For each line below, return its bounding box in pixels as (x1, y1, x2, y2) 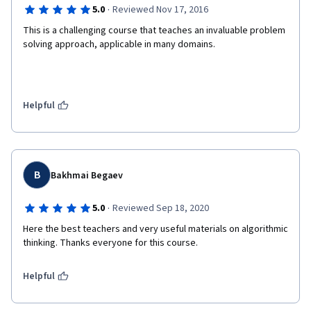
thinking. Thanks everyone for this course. (23, 236, 198, 250)
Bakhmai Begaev (51, 169, 124, 183)
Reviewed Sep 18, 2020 (112, 201, 209, 215)
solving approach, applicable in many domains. (23, 37, 215, 51)
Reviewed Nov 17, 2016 (112, 3, 208, 17)
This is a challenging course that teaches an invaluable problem (23, 24, 285, 37)
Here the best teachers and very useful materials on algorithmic (23, 222, 288, 236)
